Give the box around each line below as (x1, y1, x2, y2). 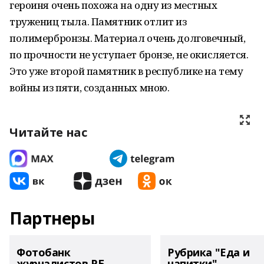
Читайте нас (9, 124, 87, 140)
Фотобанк (16, 245, 71, 259)
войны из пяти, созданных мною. (9, 81, 170, 94)
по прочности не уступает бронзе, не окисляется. (9, 48, 249, 61)
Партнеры (9, 207, 95, 229)
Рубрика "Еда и (167, 245, 250, 259)
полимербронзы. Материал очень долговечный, (9, 31, 246, 45)
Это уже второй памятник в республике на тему (9, 64, 243, 78)
